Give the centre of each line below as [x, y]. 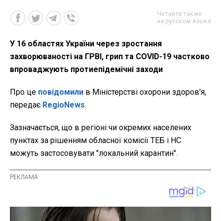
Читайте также [179, 13]
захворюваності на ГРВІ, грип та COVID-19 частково [110, 56]
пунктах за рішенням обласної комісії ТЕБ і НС [95, 140]
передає [26, 105]
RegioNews [64, 105]
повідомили [61, 92]
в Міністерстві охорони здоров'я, [145, 92]
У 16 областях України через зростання [86, 43]
